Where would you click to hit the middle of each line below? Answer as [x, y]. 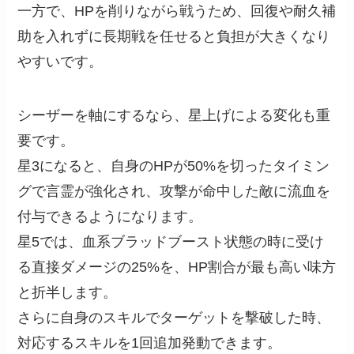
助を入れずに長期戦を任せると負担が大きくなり [174, 36]
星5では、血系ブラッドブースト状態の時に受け [171, 241]
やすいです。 [60, 61]
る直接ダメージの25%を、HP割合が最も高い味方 [177, 267]
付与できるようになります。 [110, 216]
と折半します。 [68, 292]
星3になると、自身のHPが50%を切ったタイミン [174, 166]
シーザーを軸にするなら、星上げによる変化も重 [174, 115]
